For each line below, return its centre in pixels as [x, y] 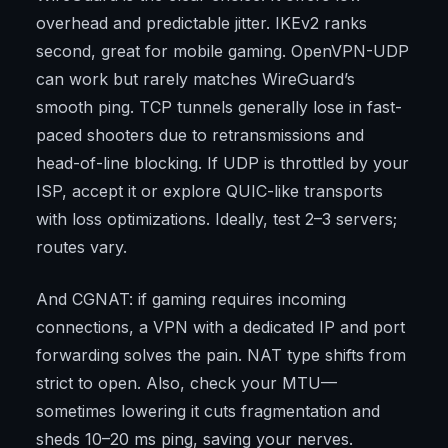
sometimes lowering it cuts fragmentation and [208, 411]
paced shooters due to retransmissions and [200, 135]
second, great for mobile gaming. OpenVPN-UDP [222, 51]
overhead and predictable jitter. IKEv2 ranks [201, 23]
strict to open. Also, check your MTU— [186, 383]
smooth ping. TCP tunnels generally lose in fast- [219, 107]
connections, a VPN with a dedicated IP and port [220, 327]
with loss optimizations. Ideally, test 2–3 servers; [216, 219]
